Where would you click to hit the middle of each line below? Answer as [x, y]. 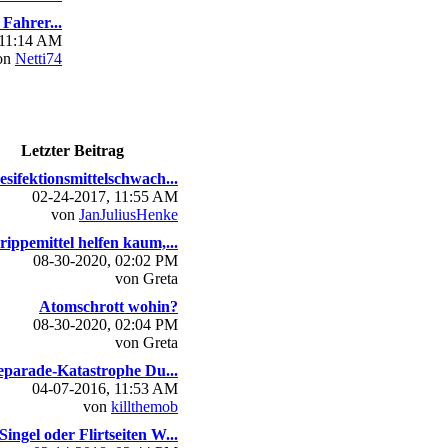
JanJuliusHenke [128, 214]
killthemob [144, 406]
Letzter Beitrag [72, 150]
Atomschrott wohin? [108, 306]
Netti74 [38, 58]
